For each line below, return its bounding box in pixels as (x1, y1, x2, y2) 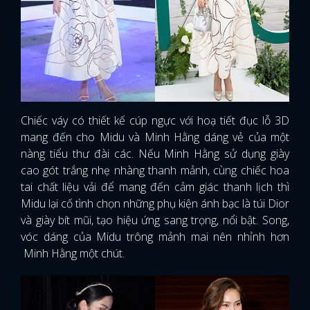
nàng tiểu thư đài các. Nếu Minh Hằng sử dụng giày (21, 146, 289, 161)
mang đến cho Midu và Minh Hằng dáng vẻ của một (21, 129, 289, 145)
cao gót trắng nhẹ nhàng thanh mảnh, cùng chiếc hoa (21, 163, 289, 178)
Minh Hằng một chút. (21, 246, 125, 261)
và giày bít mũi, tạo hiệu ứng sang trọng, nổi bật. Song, (21, 212, 289, 228)
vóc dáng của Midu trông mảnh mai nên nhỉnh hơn (21, 229, 289, 244)
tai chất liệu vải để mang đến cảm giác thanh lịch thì (21, 179, 289, 194)
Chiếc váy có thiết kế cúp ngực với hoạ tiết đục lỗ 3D (21, 113, 289, 128)
